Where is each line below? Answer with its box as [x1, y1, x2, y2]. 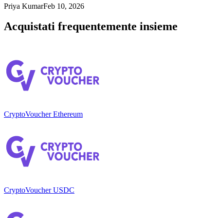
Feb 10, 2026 [43, 1, 84, 10]
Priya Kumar [4, 1, 43, 10]
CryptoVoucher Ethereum [4, 110, 83, 119]
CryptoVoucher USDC [4, 186, 74, 195]
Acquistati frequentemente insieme [4, 20, 178, 33]
